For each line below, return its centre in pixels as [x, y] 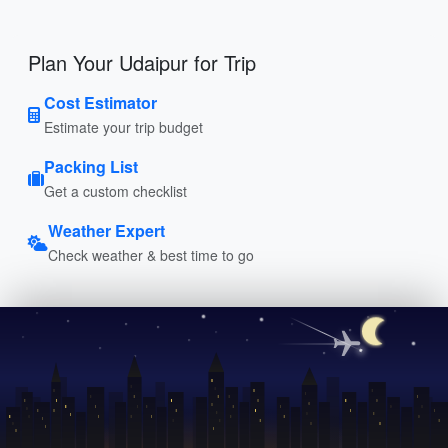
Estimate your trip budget [123, 126]
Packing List [91, 166]
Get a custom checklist [115, 190]
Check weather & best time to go [151, 254]
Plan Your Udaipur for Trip [142, 62]
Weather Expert [106, 230]
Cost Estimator [100, 102]
